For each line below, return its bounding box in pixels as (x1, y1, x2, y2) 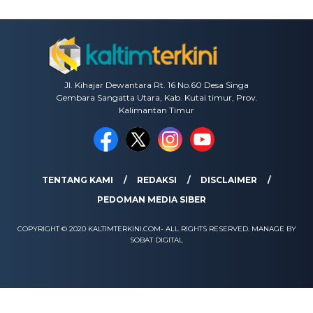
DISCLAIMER (201, 175, 257, 186)
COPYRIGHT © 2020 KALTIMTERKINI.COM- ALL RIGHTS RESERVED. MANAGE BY (17, 224, 296, 234)
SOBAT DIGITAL (130, 235, 183, 245)
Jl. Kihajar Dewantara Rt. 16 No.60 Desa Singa (64, 80, 249, 91)
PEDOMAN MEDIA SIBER (96, 194, 206, 205)
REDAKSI (137, 175, 177, 186)
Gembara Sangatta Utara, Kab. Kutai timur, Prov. (55, 92, 258, 103)
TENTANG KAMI (42, 175, 113, 186)
